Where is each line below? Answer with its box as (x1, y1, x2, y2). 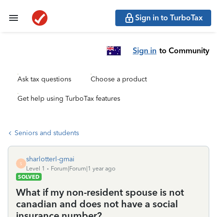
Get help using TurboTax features (17, 94, 120, 103)
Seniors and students (15, 129, 79, 137)
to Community (159, 46, 209, 55)
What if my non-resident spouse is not (16, 186, 184, 198)
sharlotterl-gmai (26, 155, 75, 163)
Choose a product (91, 75, 147, 83)
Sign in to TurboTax (135, 13, 203, 22)
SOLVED (18, 173, 40, 180)
